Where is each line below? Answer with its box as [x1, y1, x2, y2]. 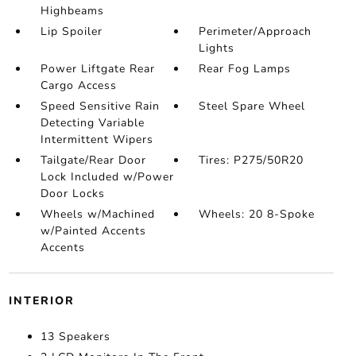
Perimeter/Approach [199, 24, 312, 40]
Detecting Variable [40, 115, 145, 131]
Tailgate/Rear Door [40, 153, 146, 168]
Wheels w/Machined [40, 207, 155, 222]
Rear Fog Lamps [199, 61, 292, 77]
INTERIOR [8, 293, 75, 309]
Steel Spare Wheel [199, 99, 306, 114]
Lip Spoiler [40, 24, 103, 40]
